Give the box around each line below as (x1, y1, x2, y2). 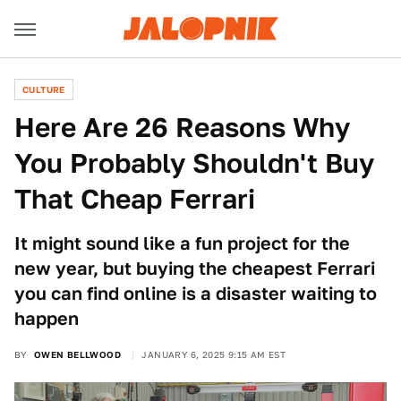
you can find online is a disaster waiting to (14, 283, 377, 304)
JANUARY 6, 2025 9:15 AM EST (141, 349, 286, 360)
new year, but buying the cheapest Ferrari (14, 258, 375, 279)
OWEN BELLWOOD (33, 349, 122, 360)
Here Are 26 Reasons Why (14, 111, 350, 143)
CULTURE (22, 84, 65, 95)
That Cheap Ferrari (14, 183, 255, 215)
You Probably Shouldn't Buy (14, 147, 374, 179)
